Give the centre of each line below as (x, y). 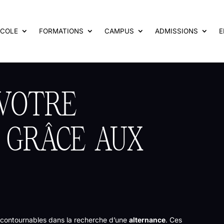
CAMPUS (119, 31)
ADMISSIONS (176, 31)
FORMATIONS (61, 31)
